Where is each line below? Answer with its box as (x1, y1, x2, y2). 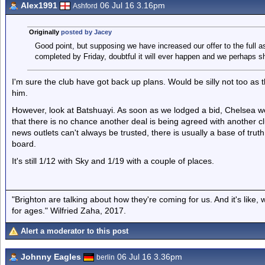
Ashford (73, 2, 98, 10)
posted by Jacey (60, 28, 112, 35)
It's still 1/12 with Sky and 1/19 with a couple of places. (12, 156, 214, 166)
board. (12, 139, 36, 148)
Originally (28, 28, 61, 35)
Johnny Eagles (21, 252, 81, 261)
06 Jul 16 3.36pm (115, 252, 182, 261)
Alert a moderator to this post (21, 227, 128, 235)
